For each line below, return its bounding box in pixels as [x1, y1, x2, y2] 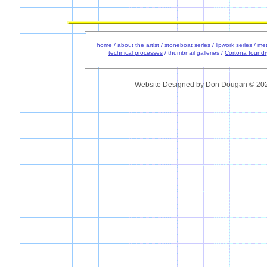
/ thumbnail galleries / [163, 49, 225, 56]
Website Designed [134, 80, 194, 89]
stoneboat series [164, 42, 210, 48]
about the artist [117, 42, 159, 48]
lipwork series [216, 42, 252, 48]
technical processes [108, 49, 163, 56]
